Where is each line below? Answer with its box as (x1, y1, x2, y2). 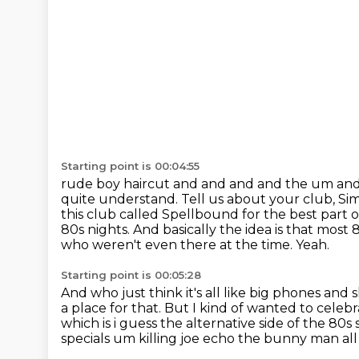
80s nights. (61, 222, 133, 237)
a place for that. (61, 301, 164, 316)
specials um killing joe (61, 331, 203, 346)
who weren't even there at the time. (61, 237, 296, 252)
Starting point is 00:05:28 (61, 268, 201, 281)
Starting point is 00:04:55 (61, 159, 200, 172)
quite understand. (61, 192, 181, 207)
